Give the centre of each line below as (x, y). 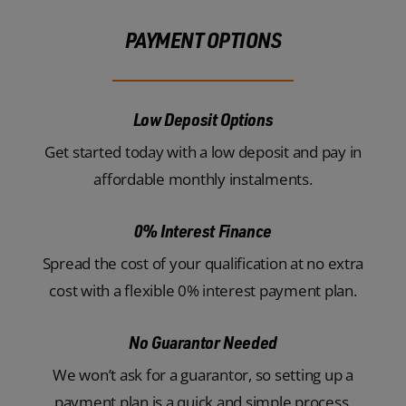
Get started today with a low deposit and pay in (203, 151)
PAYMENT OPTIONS (203, 39)
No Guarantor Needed (203, 342)
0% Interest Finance (203, 230)
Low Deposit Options (203, 119)
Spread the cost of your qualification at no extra (203, 263)
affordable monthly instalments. (203, 179)
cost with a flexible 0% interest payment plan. (203, 290)
